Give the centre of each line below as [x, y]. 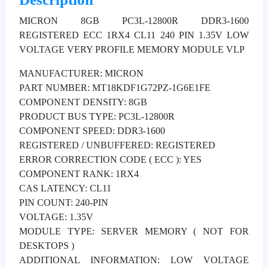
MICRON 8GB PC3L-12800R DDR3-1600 [134, 20]
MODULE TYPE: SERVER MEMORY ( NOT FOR [134, 231]
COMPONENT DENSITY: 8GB [83, 102]
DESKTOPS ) [47, 245]
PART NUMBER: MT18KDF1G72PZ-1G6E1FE [115, 87]
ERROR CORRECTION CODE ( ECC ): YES [110, 159]
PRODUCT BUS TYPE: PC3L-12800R [97, 116]
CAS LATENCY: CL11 [65, 188]
